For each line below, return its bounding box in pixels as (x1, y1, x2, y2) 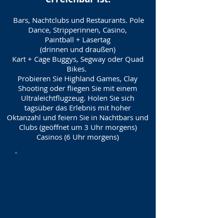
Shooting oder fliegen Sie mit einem (18, 83, 137, 93)
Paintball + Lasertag (45, 35, 110, 44)
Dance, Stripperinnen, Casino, (28, 25, 127, 35)
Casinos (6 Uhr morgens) (36, 132, 119, 142)
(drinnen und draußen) (40, 44, 115, 54)
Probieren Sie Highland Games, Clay (18, 73, 138, 83)
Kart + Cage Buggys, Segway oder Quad (12, 54, 144, 64)
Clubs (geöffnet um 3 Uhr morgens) (18, 122, 137, 132)
